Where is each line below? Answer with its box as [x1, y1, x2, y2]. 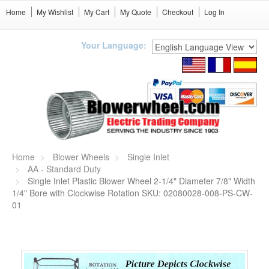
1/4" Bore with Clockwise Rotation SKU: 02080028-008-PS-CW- [12, 187, 253, 199]
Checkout [162, 7, 193, 17]
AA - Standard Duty [28, 163, 101, 175]
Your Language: [81, 39, 147, 51]
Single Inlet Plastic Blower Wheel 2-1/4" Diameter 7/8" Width [25, 175, 255, 187]
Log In [204, 7, 225, 17]
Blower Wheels [53, 151, 109, 163]
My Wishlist [37, 7, 73, 17]
